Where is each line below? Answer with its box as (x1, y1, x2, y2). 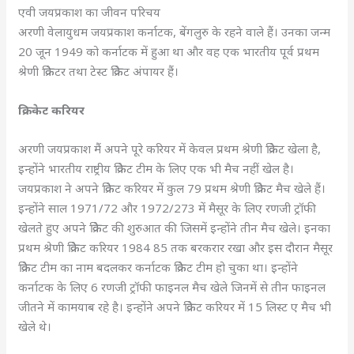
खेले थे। (18, 318, 55, 334)
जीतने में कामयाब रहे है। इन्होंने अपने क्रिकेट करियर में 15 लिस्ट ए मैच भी (18, 299, 332, 314)
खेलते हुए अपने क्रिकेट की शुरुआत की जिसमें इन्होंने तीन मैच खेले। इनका (18, 220, 331, 235)
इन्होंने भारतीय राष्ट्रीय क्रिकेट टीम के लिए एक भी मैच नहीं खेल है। (18, 160, 295, 176)
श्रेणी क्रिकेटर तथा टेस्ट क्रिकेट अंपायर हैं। (18, 63, 183, 79)
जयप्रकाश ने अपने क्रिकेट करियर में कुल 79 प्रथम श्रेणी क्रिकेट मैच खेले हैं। (18, 180, 326, 196)
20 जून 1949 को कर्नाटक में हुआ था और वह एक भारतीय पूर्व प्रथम (18, 43, 320, 59)
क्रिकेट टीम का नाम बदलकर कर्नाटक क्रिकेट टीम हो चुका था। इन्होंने (18, 259, 299, 275)
